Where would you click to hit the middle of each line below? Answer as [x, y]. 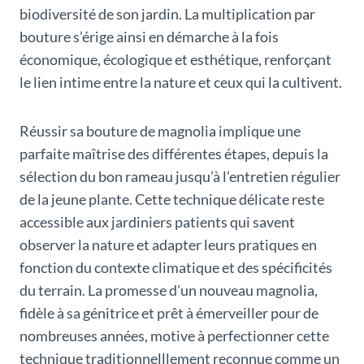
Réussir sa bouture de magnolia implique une [160, 130]
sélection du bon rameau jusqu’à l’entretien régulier [180, 176]
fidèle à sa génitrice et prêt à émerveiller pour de [169, 312]
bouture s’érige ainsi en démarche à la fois [149, 36]
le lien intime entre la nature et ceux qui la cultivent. [181, 82]
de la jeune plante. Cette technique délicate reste [172, 199]
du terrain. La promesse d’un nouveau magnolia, [169, 290]
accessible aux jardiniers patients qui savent [157, 221]
